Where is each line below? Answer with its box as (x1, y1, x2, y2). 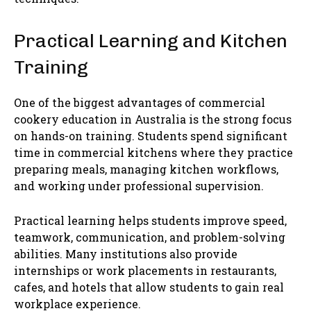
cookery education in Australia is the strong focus (14, 112, 292, 127)
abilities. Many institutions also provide (14, 246, 237, 262)
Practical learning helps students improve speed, (14, 213, 287, 228)
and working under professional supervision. (14, 178, 264, 194)
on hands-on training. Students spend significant (14, 128, 287, 144)
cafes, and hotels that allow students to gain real (14, 280, 284, 295)
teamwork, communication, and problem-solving (14, 230, 285, 245)
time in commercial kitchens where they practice (14, 145, 293, 160)
